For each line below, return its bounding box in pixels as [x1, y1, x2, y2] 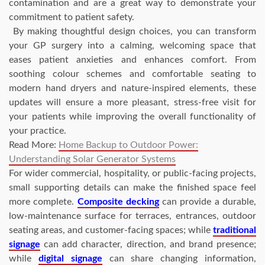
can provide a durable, [159, 197, 257, 207]
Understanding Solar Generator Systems [9, 154, 176, 164]
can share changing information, [102, 254, 257, 264]
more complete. [9, 197, 77, 207]
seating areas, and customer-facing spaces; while [9, 225, 213, 235]
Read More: [9, 140, 56, 150]
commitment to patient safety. [9, 12, 134, 22]
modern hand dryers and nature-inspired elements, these [9, 83, 256, 93]
